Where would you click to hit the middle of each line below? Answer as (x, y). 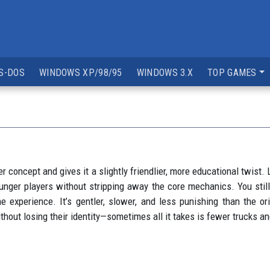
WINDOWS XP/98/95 (80, 73)
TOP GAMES (232, 73)
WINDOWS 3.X (165, 73)
